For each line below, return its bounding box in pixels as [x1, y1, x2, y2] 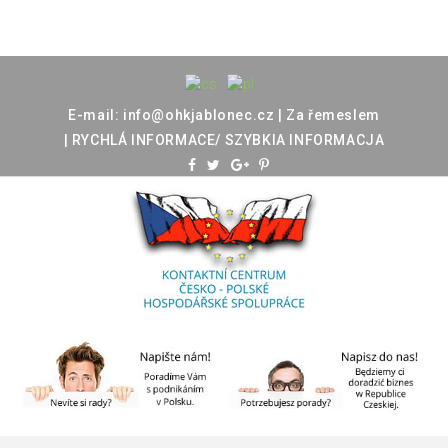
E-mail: [68, 106, 120, 123]
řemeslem [308, 106, 380, 123]
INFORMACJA [289, 131, 385, 148]
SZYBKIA [224, 131, 286, 148]
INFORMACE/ [131, 131, 221, 148]
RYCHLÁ [71, 131, 128, 148]
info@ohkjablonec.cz [122, 106, 275, 123]
